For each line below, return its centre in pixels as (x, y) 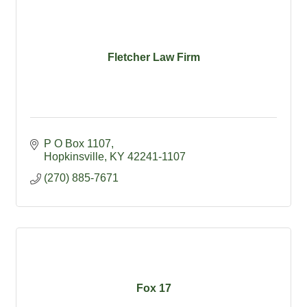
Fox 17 (153, 288)
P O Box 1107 (77, 144)
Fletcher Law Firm (153, 57)
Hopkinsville (74, 157)
